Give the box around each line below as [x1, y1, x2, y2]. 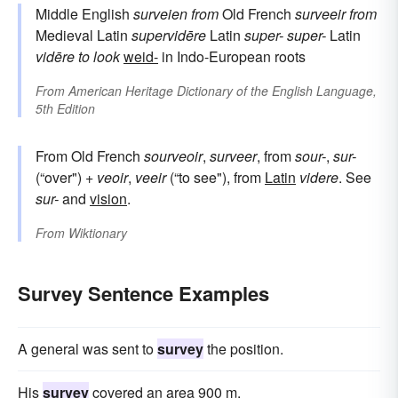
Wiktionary [68, 223, 127, 242]
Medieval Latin [36, 24, 131, 45]
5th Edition [36, 99, 95, 117]
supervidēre [131, 24, 206, 45]
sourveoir [144, 145, 203, 166]
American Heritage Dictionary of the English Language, [68, 81, 377, 99]
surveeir [295, 3, 346, 24]
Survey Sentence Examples [18, 278, 269, 307]
